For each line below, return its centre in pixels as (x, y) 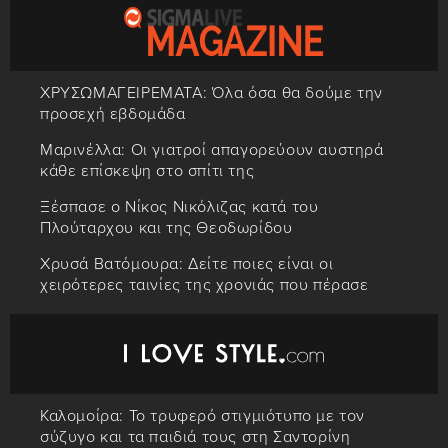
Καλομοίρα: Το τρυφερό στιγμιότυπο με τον (203, 416)
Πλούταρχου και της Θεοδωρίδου (166, 228)
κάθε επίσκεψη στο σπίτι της (147, 171)
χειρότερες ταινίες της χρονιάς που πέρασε (204, 285)
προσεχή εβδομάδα (113, 114)
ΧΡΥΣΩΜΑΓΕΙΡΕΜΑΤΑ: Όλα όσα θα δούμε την (211, 93)
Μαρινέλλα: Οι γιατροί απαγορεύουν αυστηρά (212, 150)
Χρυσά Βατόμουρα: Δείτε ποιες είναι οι (187, 264)
